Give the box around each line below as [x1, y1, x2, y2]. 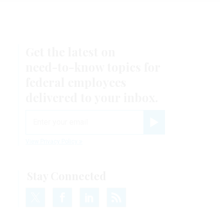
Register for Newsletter [154, 127, 205, 133]
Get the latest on [26, 43, 115, 59]
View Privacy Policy [26, 137, 79, 145]
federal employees [26, 74, 126, 90]
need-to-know [26, 58, 104, 75]
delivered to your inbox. [26, 89, 158, 105]
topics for [104, 58, 160, 75]
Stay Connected [27, 168, 106, 183]
